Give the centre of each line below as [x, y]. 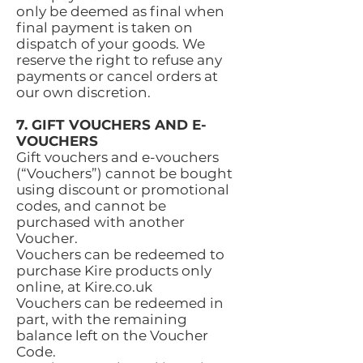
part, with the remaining [102, 319]
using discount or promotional [123, 190]
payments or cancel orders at [117, 76]
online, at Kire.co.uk [84, 287]
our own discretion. [83, 92]
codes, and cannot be [91, 206]
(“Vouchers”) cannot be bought [124, 173]
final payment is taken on [105, 28]
